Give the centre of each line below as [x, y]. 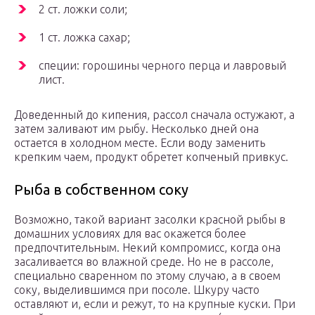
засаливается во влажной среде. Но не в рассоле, [144, 262]
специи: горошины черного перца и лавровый [162, 66]
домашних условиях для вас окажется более [130, 234]
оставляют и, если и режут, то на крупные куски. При [155, 304]
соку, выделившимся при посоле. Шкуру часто [137, 290]
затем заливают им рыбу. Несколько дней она [136, 129]
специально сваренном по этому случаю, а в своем [147, 276]
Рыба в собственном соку [101, 190]
